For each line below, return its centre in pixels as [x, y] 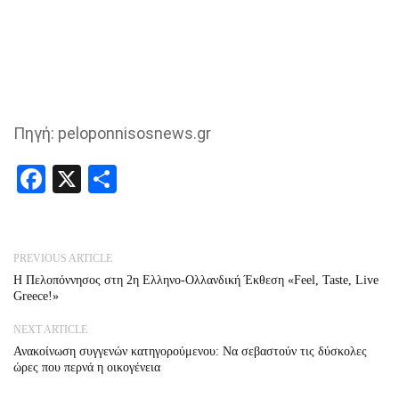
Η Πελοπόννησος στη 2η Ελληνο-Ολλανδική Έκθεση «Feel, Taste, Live [196, 280]
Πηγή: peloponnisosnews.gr [112, 133]
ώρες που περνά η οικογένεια [87, 367]
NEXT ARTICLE [50, 329]
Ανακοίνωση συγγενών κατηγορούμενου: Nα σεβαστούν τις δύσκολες [190, 351]
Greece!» [36, 296]
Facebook [105, 179]
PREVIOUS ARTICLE [63, 258]
